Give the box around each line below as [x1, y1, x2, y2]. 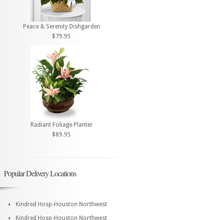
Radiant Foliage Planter [30, 121, 93, 128]
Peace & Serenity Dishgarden [23, 23, 100, 30]
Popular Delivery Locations [4, 167, 76, 178]
